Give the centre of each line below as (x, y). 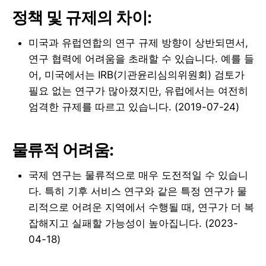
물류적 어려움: (63, 150)
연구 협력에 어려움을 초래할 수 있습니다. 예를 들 (141, 58)
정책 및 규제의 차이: (82, 18)
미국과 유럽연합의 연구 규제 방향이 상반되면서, (138, 42)
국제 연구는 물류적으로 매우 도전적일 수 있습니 (138, 175)
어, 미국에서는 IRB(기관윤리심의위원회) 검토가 (137, 75)
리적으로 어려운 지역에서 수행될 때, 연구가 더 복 (141, 207)
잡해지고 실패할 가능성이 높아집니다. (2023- (133, 223)
